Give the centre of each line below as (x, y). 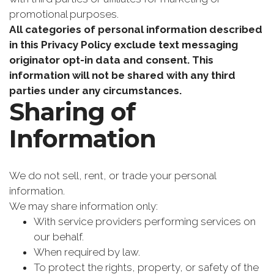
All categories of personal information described (136, 30)
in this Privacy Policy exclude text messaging (124, 45)
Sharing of (72, 112)
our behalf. (59, 237)
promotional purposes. (64, 14)
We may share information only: (83, 206)
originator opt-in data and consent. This (111, 60)
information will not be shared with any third (122, 76)
